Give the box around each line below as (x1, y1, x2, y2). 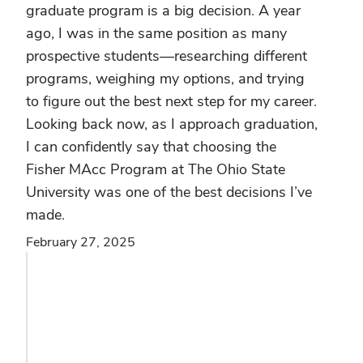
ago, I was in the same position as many (26, 23, 287, 42)
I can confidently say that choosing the (26, 137, 276, 156)
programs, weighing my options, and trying (26, 69, 305, 88)
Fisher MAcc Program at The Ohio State (26, 160, 285, 178)
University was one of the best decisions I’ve (26, 182, 312, 201)
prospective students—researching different (26, 46, 307, 65)
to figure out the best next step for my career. (26, 92, 317, 110)
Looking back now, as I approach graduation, (26, 114, 318, 133)
